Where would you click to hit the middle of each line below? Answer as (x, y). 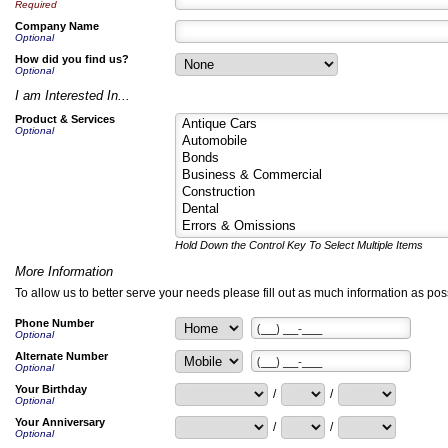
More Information (64, 271)
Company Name (57, 26)
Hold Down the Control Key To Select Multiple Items (299, 245)
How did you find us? (72, 59)
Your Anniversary (60, 422)
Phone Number (54, 323)
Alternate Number (61, 356)
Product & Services (65, 119)
